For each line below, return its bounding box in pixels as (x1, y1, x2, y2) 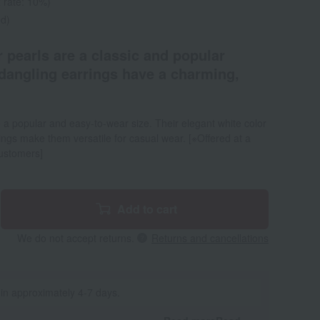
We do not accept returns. (17, 231, 134, 245)
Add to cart (116, 201, 177, 217)
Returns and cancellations (151, 231, 269, 245)
